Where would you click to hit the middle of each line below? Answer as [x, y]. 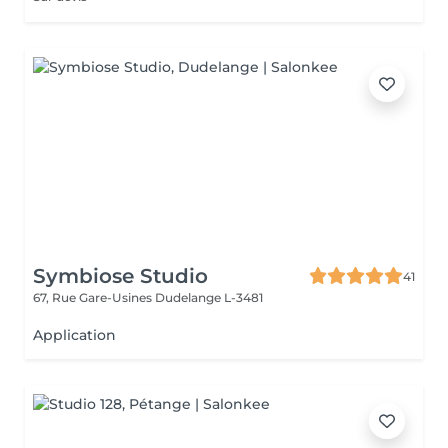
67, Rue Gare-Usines [94, 297]
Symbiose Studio [120, 276]
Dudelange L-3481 [209, 297]
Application [74, 335]
